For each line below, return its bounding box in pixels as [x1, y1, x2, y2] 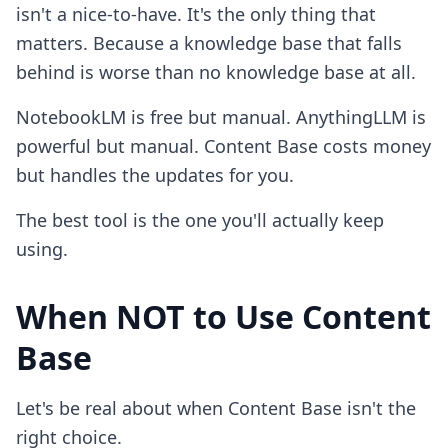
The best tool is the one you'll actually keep [16, 208, 384, 232]
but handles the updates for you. [16, 163, 294, 187]
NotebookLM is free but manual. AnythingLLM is [16, 105, 426, 129]
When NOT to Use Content [16, 295, 431, 338]
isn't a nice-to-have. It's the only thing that [16, 2, 376, 26]
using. [16, 237, 68, 261]
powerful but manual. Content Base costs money [16, 134, 431, 158]
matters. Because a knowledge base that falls [16, 31, 402, 55]
